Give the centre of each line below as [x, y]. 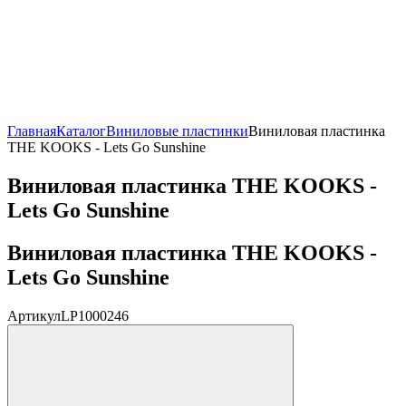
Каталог [81, 130]
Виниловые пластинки [177, 130]
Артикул [34, 315]
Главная [32, 130]
